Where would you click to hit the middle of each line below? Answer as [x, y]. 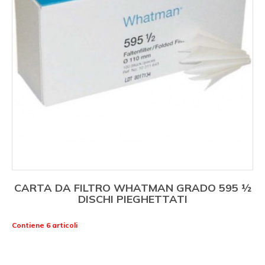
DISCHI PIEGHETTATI [132, 199]
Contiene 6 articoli [45, 225]
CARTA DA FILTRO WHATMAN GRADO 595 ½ [132, 188]
